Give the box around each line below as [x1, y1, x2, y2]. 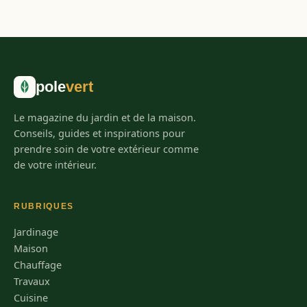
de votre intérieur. [14, 157, 97, 171]
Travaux [14, 273, 50, 288]
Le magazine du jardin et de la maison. [14, 110, 196, 124]
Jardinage [14, 224, 58, 238]
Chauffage [14, 257, 62, 271]
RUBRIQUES [14, 201, 75, 211]
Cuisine [14, 290, 48, 304]
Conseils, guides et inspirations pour [14, 125, 185, 140]
